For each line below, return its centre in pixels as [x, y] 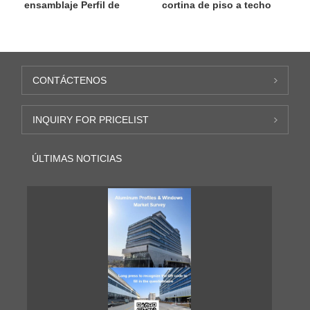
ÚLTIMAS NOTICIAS [77, 159]
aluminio [44, 16]
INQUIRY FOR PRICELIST [91, 120]
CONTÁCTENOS [70, 81]
